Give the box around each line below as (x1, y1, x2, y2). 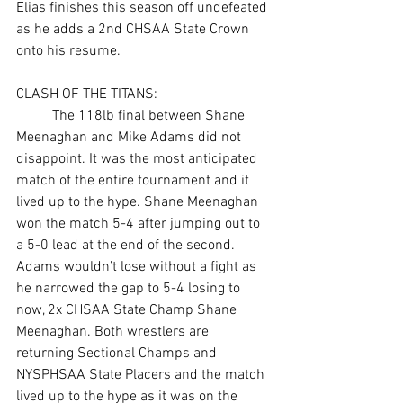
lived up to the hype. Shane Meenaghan (16, 193, 262, 211)
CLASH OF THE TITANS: (16, 85, 157, 103)
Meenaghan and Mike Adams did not (16, 128, 245, 147)
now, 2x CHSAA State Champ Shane (16, 300, 240, 319)
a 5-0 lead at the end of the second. (16, 236, 238, 255)
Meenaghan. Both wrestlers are (16, 322, 212, 341)
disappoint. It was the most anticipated (16, 149, 261, 168)
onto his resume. (16, 41, 124, 60)
